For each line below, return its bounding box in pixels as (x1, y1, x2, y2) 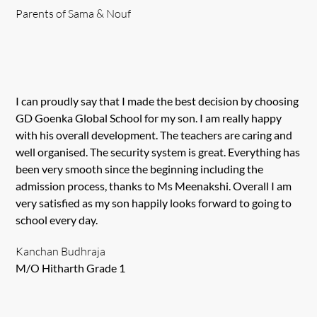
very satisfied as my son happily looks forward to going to (16, 195, 292, 209)
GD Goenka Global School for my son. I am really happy (16, 110, 282, 125)
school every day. (16, 212, 98, 226)
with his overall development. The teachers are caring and (16, 127, 293, 142)
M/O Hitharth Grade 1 (16, 261, 126, 275)
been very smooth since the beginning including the (16, 161, 264, 175)
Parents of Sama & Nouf (16, 6, 132, 21)
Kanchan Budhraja (16, 244, 106, 259)
